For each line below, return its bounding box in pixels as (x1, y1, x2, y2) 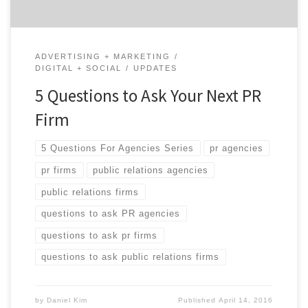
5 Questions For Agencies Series (41, 143, 195, 154)
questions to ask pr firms (41, 230, 158, 241)
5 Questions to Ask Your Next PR (34, 85, 261, 107)
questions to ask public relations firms (41, 252, 220, 263)
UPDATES (133, 64, 177, 73)
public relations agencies (93, 164, 209, 175)
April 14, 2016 (219, 296, 274, 305)
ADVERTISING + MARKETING (34, 52, 170, 60)
